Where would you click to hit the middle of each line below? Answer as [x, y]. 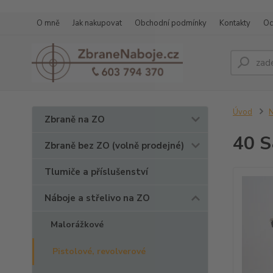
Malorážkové [77, 225]
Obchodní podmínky [171, 23]
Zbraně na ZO [75, 119]
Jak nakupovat [97, 23]
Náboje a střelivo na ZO [97, 198]
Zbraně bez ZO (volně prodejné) [114, 146]
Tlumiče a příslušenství [96, 172]
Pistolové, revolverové [99, 251]
